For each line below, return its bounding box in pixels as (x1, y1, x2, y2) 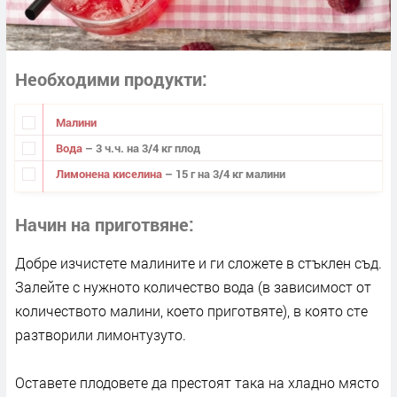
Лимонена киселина (55, 165, 165, 182)
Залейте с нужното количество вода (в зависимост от (15, 277, 371, 297)
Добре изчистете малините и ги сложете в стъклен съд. (15, 253, 382, 273)
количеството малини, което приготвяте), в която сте (15, 301, 368, 321)
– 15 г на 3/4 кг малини (164, 165, 285, 182)
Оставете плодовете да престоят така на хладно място (15, 373, 379, 393)
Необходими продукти (15, 67, 202, 91)
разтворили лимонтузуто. (15, 325, 186, 345)
